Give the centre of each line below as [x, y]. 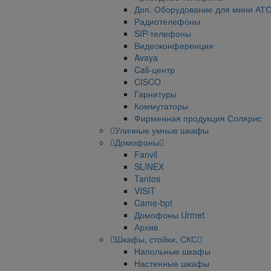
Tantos [147, 178]
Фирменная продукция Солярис [198, 118]
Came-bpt [153, 203]
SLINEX [149, 166]
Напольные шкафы [172, 251]
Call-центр [155, 70]
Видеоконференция [174, 45]
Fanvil [146, 154]
